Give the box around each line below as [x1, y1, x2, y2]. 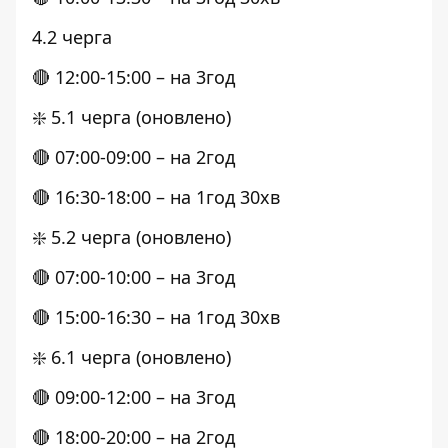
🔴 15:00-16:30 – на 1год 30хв [32, 305, 280, 329]
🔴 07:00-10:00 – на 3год [32, 265, 235, 289]
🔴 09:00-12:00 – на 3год [32, 385, 235, 409]
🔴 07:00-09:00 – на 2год [32, 145, 235, 169]
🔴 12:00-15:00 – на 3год [32, 65, 235, 89]
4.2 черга [32, 25, 112, 49]
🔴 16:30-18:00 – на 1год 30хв [32, 185, 280, 209]
